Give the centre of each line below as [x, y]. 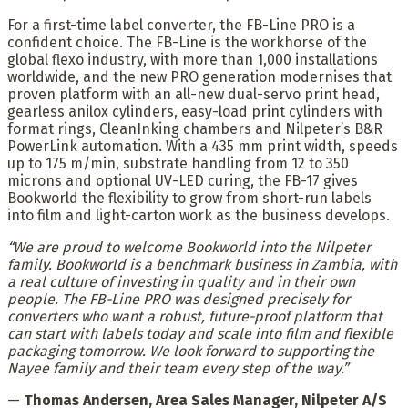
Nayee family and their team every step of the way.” [178, 368]
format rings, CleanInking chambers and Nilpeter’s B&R [195, 128]
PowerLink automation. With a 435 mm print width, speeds [203, 146]
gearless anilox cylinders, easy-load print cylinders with [195, 111]
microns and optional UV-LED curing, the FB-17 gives [183, 180]
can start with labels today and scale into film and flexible [200, 333]
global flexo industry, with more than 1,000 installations [193, 59]
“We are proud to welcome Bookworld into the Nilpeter [189, 247]
